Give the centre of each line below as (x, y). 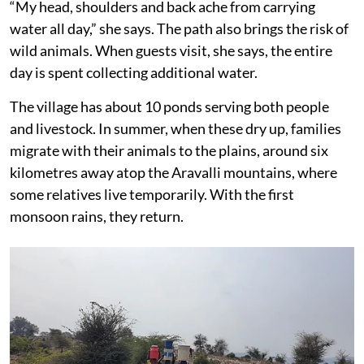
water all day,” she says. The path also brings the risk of (179, 28)
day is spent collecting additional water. (134, 72)
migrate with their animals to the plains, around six (169, 150)
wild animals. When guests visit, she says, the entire (171, 50)
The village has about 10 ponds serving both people (169, 106)
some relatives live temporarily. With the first (152, 194)
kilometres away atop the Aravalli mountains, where (173, 172)
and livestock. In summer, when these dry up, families (175, 128)
